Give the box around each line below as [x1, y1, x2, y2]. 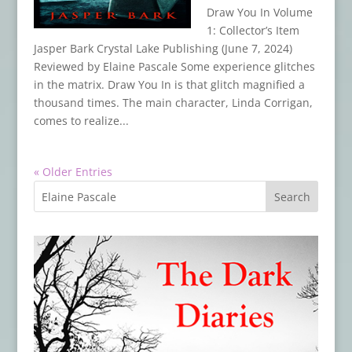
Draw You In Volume [206, 5, 313, 20]
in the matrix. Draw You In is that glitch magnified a [33, 77, 305, 93]
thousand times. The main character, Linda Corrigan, [33, 95, 313, 111]
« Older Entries [33, 164, 112, 180]
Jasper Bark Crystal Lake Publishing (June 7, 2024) [33, 41, 292, 57]
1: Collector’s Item [206, 23, 299, 38]
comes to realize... [33, 113, 129, 129]
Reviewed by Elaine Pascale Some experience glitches [33, 59, 315, 75]
